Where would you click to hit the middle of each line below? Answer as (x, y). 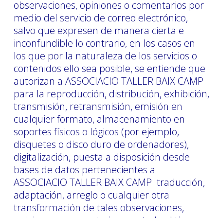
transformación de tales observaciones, (99, 207)
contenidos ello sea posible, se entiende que (109, 68)
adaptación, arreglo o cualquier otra (91, 195)
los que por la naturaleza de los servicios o (105, 55)
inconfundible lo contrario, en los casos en (104, 43)
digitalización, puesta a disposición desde (102, 157)
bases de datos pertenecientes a (84, 169)
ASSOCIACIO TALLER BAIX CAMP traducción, (109, 182)
